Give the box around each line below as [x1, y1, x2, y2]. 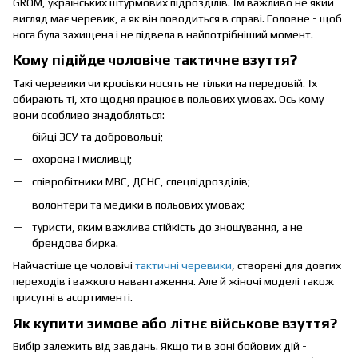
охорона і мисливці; [32, 152, 132, 165]
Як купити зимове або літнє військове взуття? [13, 314, 337, 332]
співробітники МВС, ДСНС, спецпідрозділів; [32, 175, 250, 189]
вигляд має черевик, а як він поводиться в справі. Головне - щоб [13, 11, 342, 25]
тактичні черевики [133, 259, 232, 272]
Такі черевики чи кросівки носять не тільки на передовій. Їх [13, 76, 317, 89]
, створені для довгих [232, 259, 341, 272]
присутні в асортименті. [13, 291, 133, 304]
